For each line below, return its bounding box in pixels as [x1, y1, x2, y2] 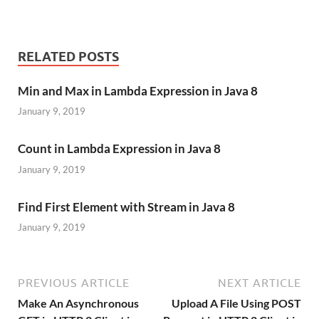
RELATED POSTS [18, 48, 119, 64]
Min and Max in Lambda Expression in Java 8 [18, 83, 258, 98]
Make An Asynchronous [18, 296, 139, 310]
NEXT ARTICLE [218, 276, 301, 290]
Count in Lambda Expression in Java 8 [18, 141, 221, 157]
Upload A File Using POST [172, 296, 301, 310]
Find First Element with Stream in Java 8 [18, 199, 235, 214]
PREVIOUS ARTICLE [18, 276, 130, 290]
